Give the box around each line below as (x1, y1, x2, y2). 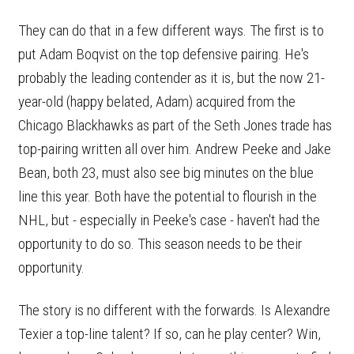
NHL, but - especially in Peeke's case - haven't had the (18, 210, 320, 229)
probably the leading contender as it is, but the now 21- (18, 68, 325, 87)
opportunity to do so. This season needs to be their (18, 234, 302, 253)
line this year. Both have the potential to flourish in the (18, 186, 317, 205)
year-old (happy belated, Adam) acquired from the (18, 92, 296, 111)
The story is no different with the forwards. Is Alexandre (18, 300, 330, 319)
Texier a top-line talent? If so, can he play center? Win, (18, 324, 321, 343)
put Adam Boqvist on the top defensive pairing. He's (18, 44, 309, 63)
